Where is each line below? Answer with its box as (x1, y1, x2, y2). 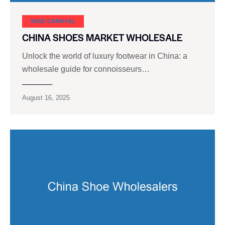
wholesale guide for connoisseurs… (22, 64, 150, 73)
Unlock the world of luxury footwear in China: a (22, 51, 187, 60)
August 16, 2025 (22, 93, 70, 101)
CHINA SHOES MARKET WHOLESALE (22, 31, 182, 45)
